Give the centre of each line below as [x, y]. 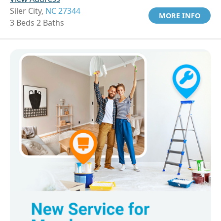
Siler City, [28, 11]
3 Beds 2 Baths [37, 23]
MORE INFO [180, 16]
